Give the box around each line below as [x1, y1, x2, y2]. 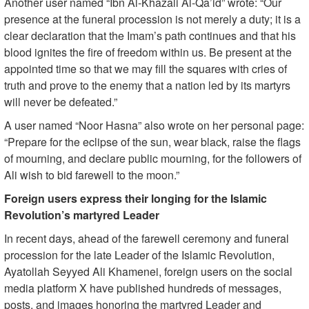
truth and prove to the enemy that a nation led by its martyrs [4, 77, 290, 94]
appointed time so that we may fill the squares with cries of [4, 61, 287, 77]
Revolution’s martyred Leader [4, 207, 159, 223]
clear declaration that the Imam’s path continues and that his [4, 28, 296, 44]
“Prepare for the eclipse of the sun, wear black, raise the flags [4, 134, 301, 150]
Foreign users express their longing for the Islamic [4, 190, 267, 207]
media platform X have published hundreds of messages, [4, 280, 281, 297]
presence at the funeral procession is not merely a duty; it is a [4, 11, 301, 28]
